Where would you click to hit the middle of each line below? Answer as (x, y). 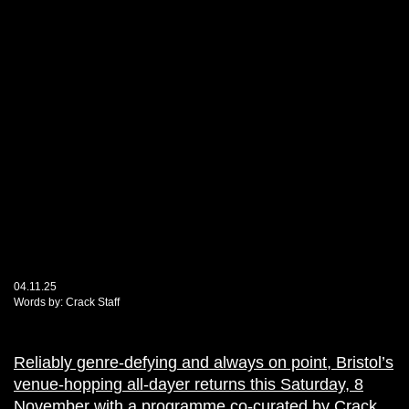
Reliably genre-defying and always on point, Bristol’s (204, 362)
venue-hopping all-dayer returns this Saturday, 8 (189, 384)
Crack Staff (93, 302)
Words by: (40, 302)
